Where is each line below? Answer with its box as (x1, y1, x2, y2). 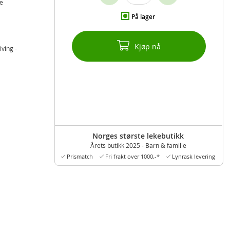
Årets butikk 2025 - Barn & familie (90, 141, 186, 149)
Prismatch (65, 152, 93, 160)
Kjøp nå (134, 42, 161, 52)
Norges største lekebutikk (92, 131, 184, 141)
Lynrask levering (170, 152, 216, 160)
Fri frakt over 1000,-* (104, 152, 160, 160)
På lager (131, 12, 156, 21)
